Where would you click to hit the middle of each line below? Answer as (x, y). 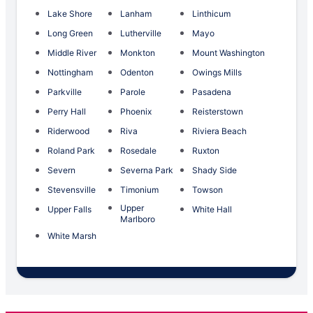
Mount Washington (228, 53)
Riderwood (68, 131)
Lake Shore (70, 14)
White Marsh (72, 236)
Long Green (70, 34)
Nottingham (70, 73)
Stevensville (72, 190)
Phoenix (136, 112)
